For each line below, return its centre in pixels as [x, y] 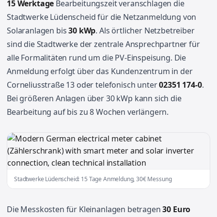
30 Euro [177, 209]
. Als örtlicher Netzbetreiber [145, 31]
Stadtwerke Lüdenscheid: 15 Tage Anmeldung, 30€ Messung [93, 179]
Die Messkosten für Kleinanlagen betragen [85, 209]
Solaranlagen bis [38, 31]
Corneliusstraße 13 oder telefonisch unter [83, 85]
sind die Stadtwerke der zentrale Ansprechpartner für [103, 44]
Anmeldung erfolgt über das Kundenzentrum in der [100, 71]
